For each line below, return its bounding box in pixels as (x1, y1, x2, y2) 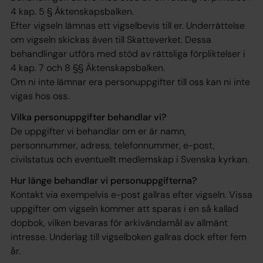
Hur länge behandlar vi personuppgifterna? (11, 174, 197, 187)
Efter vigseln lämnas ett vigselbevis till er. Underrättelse (11, 19, 245, 32)
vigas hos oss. (11, 90, 69, 102)
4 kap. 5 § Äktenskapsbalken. (11, 5, 134, 18)
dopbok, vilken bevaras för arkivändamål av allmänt (11, 217, 228, 229)
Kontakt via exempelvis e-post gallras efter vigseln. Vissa (11, 188, 252, 201)
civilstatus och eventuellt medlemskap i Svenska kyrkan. (11, 153, 249, 166)
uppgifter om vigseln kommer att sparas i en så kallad (11, 203, 238, 215)
